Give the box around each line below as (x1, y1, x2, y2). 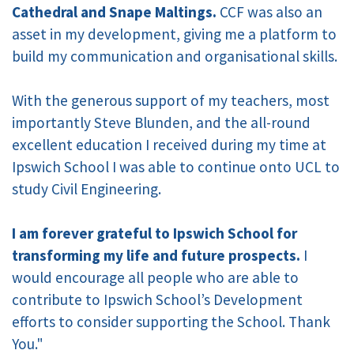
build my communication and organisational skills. (12, 47, 337, 66)
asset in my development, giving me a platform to (12, 24, 337, 44)
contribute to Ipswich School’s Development (12, 290, 303, 310)
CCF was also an (220, 2, 322, 22)
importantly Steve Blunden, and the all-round (12, 113, 311, 133)
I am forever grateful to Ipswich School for (12, 224, 297, 243)
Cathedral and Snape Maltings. (12, 2, 220, 22)
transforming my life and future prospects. (12, 246, 300, 265)
